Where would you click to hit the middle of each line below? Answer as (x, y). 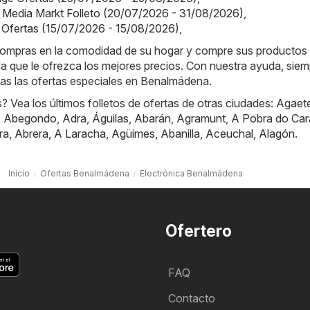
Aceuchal (229, 134)
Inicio (19, 174)
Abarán (153, 119)
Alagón (277, 134)
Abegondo (30, 119)
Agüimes (133, 134)
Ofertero (199, 231)
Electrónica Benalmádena (191, 174)
